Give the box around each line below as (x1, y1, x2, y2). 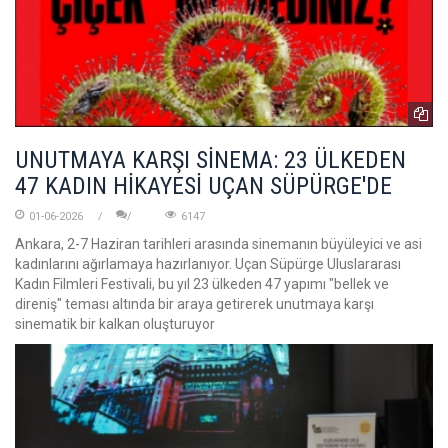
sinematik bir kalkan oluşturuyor (15, 315, 215, 332)
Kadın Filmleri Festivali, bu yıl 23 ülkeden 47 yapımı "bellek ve (15, 275, 389, 292)
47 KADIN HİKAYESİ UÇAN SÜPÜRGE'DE (15, 171, 392, 200)
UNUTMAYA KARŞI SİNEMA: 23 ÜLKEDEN (15, 145, 406, 174)
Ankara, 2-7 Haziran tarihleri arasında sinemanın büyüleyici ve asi (15, 235, 422, 252)
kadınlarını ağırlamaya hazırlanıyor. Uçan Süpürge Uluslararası (15, 255, 401, 272)
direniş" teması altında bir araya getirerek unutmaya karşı (15, 295, 374, 312)
